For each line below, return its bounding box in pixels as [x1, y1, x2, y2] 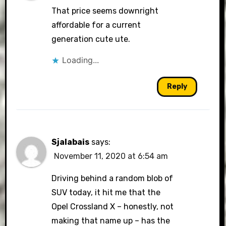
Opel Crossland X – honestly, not [51, 202, 174, 212]
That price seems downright [51, 6, 159, 16]
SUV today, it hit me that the [51, 188, 161, 198]
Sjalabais [51, 137, 90, 147]
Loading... [62, 55, 99, 66]
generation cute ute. [51, 34, 131, 44]
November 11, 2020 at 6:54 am [54, 151, 168, 161]
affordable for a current [51, 20, 141, 30]
